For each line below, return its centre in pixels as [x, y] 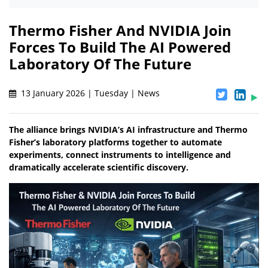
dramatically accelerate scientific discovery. [99, 167]
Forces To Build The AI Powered [120, 47]
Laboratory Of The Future [100, 64]
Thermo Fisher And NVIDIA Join [120, 31]
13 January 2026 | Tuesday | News [89, 93]
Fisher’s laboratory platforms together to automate [115, 142]
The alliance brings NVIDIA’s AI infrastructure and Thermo [128, 130]
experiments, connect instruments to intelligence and [120, 155]
